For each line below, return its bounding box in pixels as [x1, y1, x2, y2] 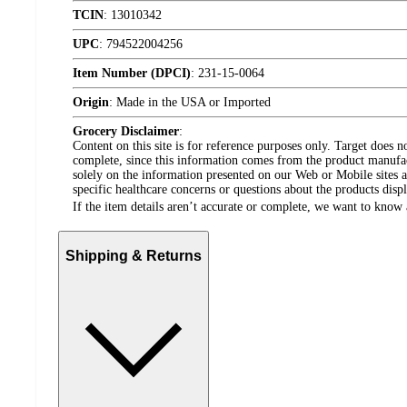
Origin [73, 95, 109, 109]
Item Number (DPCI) [73, 66, 191, 80]
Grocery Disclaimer [73, 124, 179, 138]
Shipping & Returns [65, 247, 202, 263]
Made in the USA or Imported [116, 95, 271, 109]
